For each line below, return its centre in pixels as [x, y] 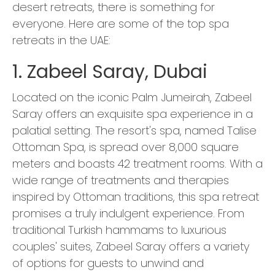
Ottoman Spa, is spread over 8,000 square [126, 147]
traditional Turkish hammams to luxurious [119, 230]
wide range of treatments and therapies [121, 180]
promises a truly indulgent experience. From [128, 214]
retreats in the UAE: [61, 41]
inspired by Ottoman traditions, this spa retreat [136, 197]
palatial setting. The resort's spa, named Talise [134, 131]
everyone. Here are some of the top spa [121, 24]
